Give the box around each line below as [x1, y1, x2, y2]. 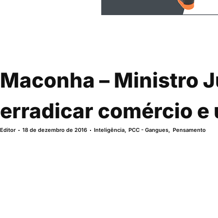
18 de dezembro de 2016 [22, 127, 87, 134]
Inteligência [94, 127, 125, 134]
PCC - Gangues [128, 127, 169, 134]
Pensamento [172, 127, 206, 134]
